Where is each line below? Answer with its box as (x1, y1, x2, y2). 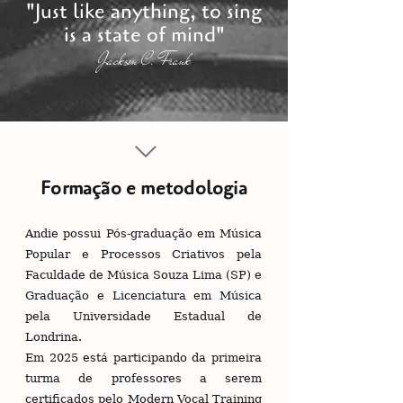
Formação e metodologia (40, 175, 247, 201)
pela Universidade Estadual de (25, 309, 262, 323)
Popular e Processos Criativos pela (25, 247, 262, 261)
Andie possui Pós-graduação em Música (25, 227, 262, 240)
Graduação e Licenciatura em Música (25, 289, 262, 302)
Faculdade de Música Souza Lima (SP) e (25, 268, 262, 282)
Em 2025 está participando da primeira (25, 351, 262, 364)
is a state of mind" (63, 21, 225, 49)
